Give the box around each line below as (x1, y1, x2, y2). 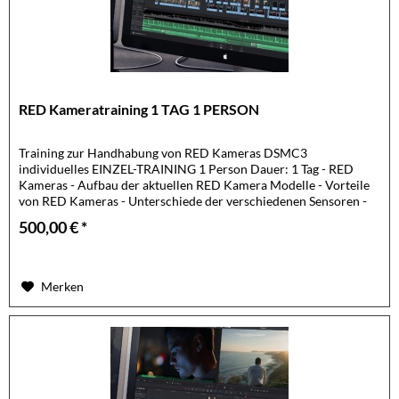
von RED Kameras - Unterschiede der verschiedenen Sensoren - (19, 193, 368, 209)
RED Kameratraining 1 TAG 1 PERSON (19, 101, 260, 118)
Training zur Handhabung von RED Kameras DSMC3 (19, 145, 308, 161)
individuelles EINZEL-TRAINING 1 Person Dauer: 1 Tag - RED (19, 161, 354, 177)
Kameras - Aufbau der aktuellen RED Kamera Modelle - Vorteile (19, 177, 370, 193)
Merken (41, 279, 85, 295)
